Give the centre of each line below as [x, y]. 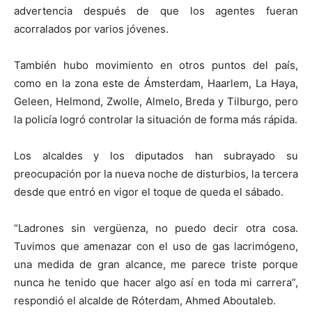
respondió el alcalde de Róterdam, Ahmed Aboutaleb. [145, 301]
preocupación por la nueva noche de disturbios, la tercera [156, 174]
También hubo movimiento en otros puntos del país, [156, 65]
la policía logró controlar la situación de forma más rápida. [156, 120]
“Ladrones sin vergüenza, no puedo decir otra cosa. [156, 228]
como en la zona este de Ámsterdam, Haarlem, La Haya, [156, 84]
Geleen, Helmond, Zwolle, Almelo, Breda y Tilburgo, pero [156, 102]
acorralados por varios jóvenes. [91, 29]
